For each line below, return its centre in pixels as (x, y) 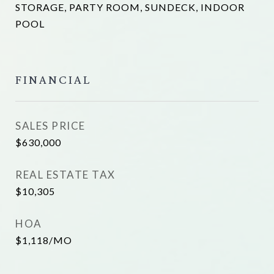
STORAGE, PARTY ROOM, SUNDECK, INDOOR (130, 7)
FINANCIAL (53, 80)
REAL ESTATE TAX (65, 175)
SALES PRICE (50, 126)
